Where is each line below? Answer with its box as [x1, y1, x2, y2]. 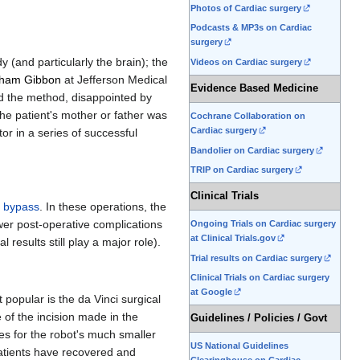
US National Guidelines [190, 341, 288, 351]
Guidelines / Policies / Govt [190, 313, 327, 325]
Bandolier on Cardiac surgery [190, 145, 314, 155]
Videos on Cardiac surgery [190, 56, 302, 67]
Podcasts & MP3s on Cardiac [190, 22, 312, 33]
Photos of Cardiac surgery [190, 3, 301, 14]
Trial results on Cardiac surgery [190, 252, 322, 263]
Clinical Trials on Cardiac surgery [190, 272, 329, 283]
